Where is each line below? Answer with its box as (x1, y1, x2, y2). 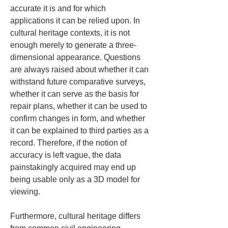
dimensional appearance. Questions (10, 53, 142, 62)
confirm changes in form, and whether (10, 114, 147, 123)
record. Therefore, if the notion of (10, 138, 129, 147)
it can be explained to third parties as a (10, 126, 151, 135)
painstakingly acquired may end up (10, 163, 138, 172)
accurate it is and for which (10, 4, 108, 13)
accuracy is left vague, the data (10, 151, 123, 159)
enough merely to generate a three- (10, 41, 136, 49)
